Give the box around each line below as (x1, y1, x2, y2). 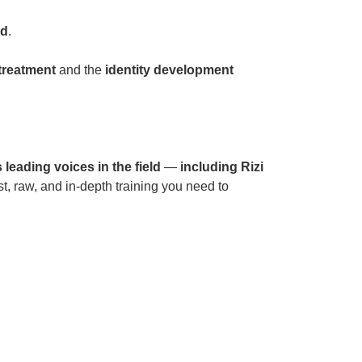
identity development (105, 63, 234, 78)
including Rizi (180, 160, 263, 175)
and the (56, 63, 105, 78)
